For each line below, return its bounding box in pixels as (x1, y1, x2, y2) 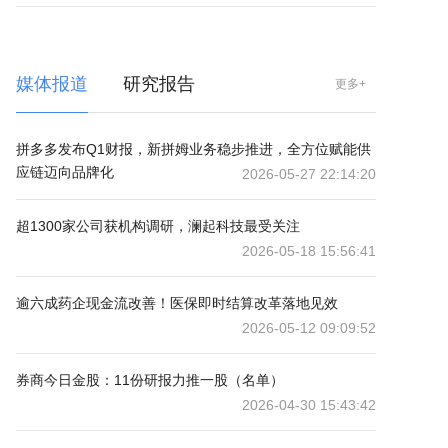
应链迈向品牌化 (16, 164, 114, 180)
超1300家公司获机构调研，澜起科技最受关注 (16, 218, 300, 234)
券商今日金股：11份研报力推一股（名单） (16, 372, 284, 388)
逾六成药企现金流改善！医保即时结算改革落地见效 (16, 295, 338, 311)
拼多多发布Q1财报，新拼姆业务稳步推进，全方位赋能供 (16, 141, 371, 157)
